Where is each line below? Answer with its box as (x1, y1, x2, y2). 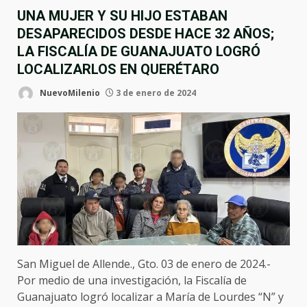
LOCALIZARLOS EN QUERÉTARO (17, 61, 219, 77)
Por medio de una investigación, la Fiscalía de (17, 272, 247, 288)
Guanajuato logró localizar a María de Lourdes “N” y (17, 288, 284, 304)
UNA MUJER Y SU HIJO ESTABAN (17, 8, 228, 24)
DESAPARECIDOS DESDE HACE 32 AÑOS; (17, 25, 274, 42)
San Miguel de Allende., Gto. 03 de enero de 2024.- (17, 256, 271, 271)
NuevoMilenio (38, 86, 100, 99)
